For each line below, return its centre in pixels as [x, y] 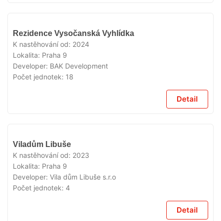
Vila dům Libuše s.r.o [83, 177]
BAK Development [79, 66]
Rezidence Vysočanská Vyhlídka [74, 33]
